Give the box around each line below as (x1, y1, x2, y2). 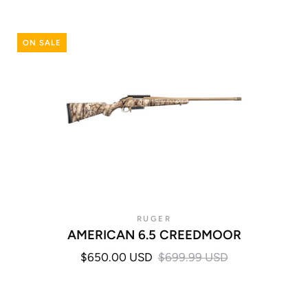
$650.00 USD (80, 250, 153, 264)
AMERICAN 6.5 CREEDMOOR (67, 226, 241, 243)
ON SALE (23, 37, 61, 47)
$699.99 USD (157, 250, 228, 264)
